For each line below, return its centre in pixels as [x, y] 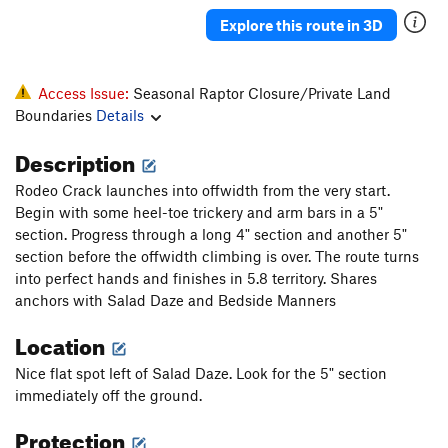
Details [120, 115]
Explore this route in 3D [301, 24]
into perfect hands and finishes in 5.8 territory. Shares [196, 278]
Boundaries [55, 115]
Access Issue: [85, 93]
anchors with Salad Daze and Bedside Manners [175, 300]
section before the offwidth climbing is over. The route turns [217, 256]
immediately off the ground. [108, 395]
